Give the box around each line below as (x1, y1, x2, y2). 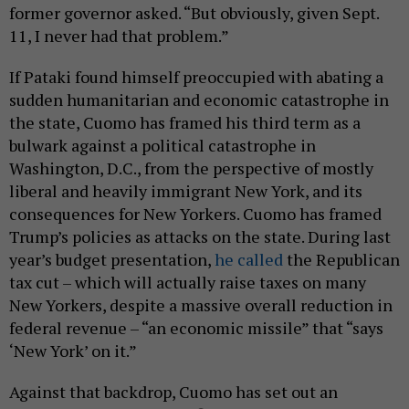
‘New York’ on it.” (9, 340, 137, 362)
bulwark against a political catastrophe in (9, 134, 316, 157)
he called (215, 248, 283, 271)
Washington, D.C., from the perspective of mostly (9, 157, 373, 180)
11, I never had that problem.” (9, 25, 229, 47)
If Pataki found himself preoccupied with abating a (9, 66, 383, 89)
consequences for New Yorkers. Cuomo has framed (9, 203, 382, 225)
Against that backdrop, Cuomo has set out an (9, 381, 338, 404)
